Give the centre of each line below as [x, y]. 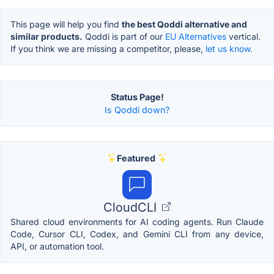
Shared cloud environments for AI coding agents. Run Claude [137, 221]
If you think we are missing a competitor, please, [108, 48]
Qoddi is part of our [124, 36]
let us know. [229, 48]
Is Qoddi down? [137, 109]
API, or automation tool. [57, 246]
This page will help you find [66, 24]
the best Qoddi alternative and [184, 24]
